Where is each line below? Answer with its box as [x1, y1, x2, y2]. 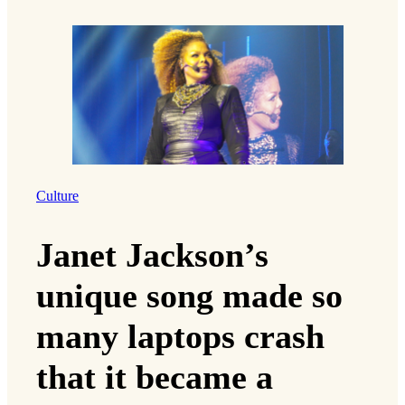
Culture [36, 187, 79, 204]
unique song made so [36, 277, 343, 316]
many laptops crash [36, 317, 325, 356]
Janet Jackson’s [36, 236, 268, 275]
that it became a [36, 358, 273, 397]
